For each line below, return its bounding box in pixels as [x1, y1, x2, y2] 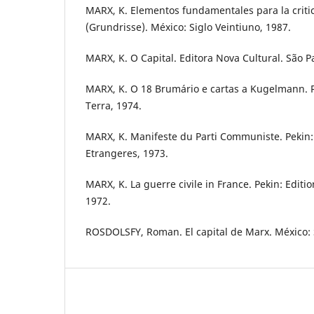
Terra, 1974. [86, 99, 142, 113]
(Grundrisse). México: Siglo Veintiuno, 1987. [86, 20, 291, 34]
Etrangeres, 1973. [86, 146, 168, 161]
